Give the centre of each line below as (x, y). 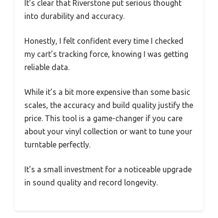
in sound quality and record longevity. (91, 183)
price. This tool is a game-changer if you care (103, 118)
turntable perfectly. (57, 145)
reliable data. (47, 67)
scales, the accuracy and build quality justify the (109, 105)
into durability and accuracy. (74, 16)
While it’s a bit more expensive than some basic (107, 92)
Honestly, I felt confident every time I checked (104, 41)
